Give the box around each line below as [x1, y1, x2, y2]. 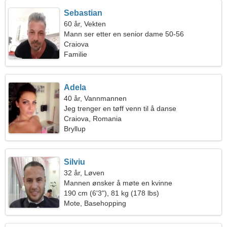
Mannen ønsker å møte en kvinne [64, 179, 173, 187]
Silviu [64, 158, 86, 166]
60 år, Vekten [64, 20, 106, 28]
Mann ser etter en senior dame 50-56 [64, 30, 184, 38]
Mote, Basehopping [64, 199, 127, 207]
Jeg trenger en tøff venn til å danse [64, 104, 177, 112]
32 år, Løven [64, 169, 105, 177]
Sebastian [64, 9, 103, 17]
